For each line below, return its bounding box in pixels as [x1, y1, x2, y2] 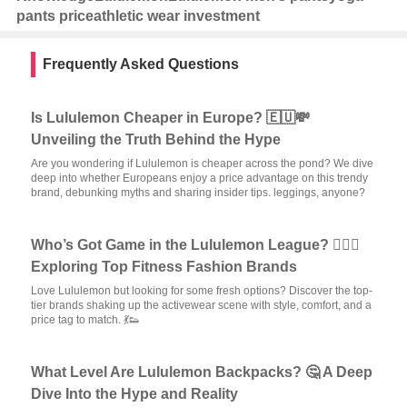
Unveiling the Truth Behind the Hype [31, 132, 282, 147]
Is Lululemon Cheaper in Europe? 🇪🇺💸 [31, 110, 311, 125]
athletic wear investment [93, 8, 260, 24]
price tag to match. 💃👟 [31, 313, 141, 326]
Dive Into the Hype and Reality [31, 386, 239, 402]
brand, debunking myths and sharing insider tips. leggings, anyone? [31, 186, 366, 199]
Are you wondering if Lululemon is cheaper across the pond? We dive [31, 157, 374, 170]
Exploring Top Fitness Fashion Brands [31, 259, 298, 274]
